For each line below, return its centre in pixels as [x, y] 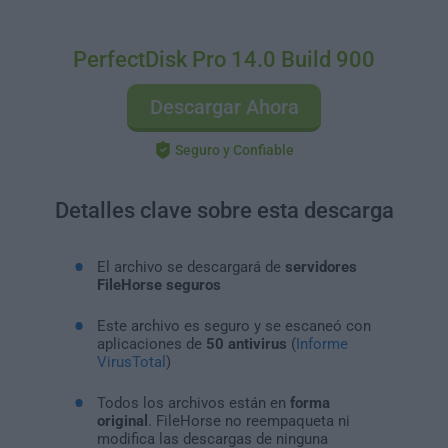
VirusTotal [131, 361]
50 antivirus [248, 343]
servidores [320, 266]
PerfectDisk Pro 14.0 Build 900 [224, 59]
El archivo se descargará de [190, 266]
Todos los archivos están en [193, 402]
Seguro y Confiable [234, 150]
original [122, 420]
